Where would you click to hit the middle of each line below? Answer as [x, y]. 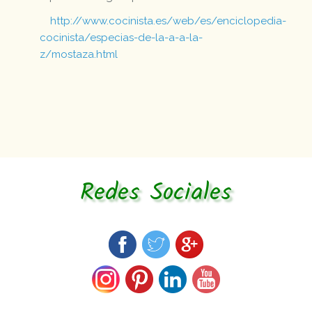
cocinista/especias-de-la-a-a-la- [122, 38]
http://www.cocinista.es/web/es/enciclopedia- [169, 21]
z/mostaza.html [79, 55]
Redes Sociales [156, 194]
